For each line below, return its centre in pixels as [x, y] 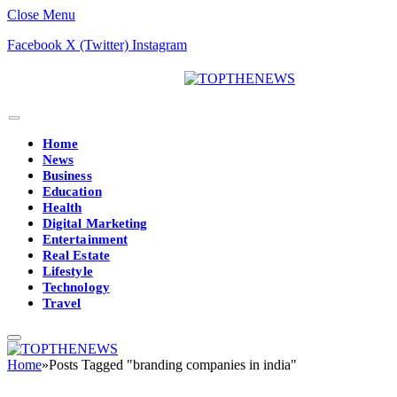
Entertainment [85, 239]
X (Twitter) [97, 45]
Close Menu [41, 15]
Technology [76, 287]
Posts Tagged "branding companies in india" [173, 365]
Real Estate [76, 255]
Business [67, 175]
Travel [62, 303]
